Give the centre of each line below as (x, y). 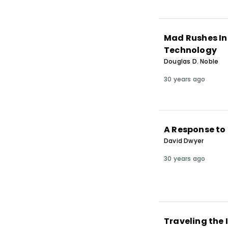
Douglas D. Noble (191, 61)
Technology (190, 50)
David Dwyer (184, 141)
